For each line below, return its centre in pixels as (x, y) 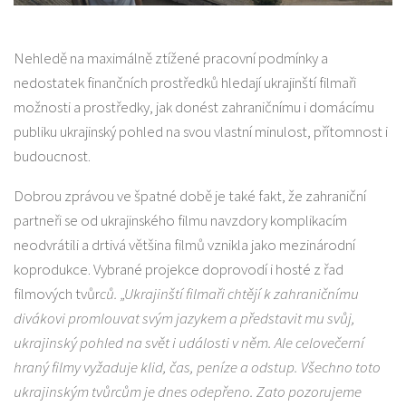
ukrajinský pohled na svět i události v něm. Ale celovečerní (189, 342)
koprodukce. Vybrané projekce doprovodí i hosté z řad (179, 269)
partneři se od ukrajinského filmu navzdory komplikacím (180, 220)
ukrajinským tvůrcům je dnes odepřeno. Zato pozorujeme (188, 391)
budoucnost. (52, 155)
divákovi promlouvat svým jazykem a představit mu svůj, (184, 318)
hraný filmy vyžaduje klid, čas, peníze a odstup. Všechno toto (197, 367)
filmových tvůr (57, 293)
